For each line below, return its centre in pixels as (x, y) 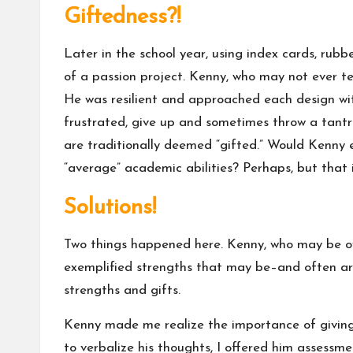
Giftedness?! (122, 18)
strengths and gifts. (124, 291)
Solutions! (110, 208)
